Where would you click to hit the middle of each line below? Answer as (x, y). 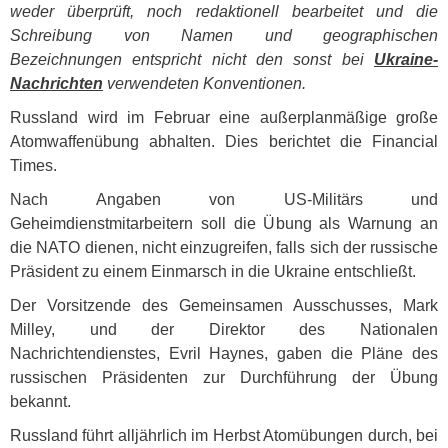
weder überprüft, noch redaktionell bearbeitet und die (224, 11)
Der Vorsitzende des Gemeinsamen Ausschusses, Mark (224, 305)
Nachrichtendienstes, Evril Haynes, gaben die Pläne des (224, 353)
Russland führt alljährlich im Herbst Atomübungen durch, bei (224, 435)
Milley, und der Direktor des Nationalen (224, 329)
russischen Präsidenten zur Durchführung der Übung (224, 377)
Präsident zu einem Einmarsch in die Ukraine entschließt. (213, 271)
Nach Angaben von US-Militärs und (224, 199)
